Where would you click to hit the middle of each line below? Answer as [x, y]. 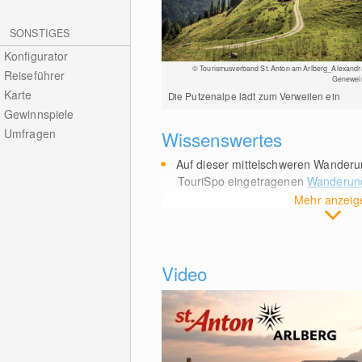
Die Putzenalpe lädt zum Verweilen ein [254, 96]
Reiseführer [34, 75]
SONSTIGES [40, 33]
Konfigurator [36, 56]
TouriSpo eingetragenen [242, 181]
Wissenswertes [222, 139]
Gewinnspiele [39, 114]
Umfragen [29, 133]
